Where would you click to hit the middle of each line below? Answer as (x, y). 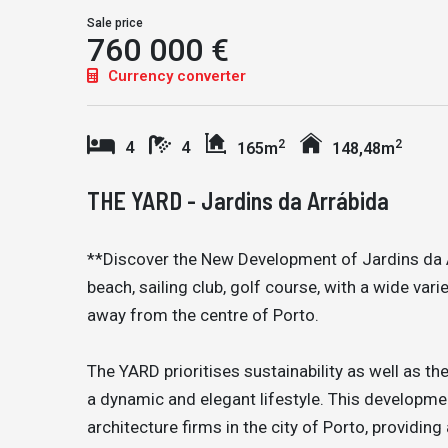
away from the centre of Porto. (203, 315)
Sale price (115, 23)
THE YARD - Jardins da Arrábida (238, 200)
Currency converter (175, 76)
